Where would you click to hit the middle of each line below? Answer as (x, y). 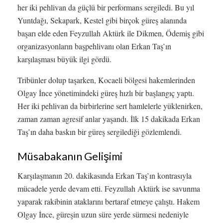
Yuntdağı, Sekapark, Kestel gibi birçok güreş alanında (102, 20)
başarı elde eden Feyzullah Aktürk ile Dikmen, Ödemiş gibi (111, 33)
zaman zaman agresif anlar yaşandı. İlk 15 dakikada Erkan (109, 118)
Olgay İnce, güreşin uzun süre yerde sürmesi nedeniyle (103, 215)
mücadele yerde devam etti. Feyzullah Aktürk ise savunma (109, 189)
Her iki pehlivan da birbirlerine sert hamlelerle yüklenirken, (110, 106)
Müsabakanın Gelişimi (70, 157)
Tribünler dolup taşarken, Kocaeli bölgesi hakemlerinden (106, 80)
